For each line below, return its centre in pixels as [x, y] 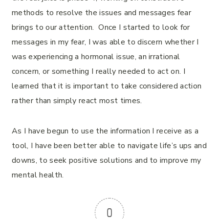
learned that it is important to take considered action [107, 86]
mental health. [40, 175]
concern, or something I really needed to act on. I [99, 71]
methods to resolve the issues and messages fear [102, 13]
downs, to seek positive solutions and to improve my [107, 160]
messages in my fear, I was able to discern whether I [105, 42]
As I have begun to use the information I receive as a [105, 131]
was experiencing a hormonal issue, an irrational [96, 57]
